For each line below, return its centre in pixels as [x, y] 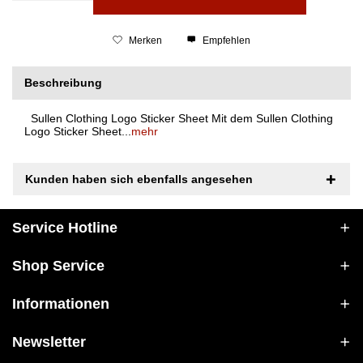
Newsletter [49, 342]
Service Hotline [65, 227]
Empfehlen [225, 40]
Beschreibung [63, 82]
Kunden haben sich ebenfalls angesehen [139, 179]
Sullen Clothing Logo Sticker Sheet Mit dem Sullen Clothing [179, 118]
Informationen [61, 303]
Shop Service [58, 265]
